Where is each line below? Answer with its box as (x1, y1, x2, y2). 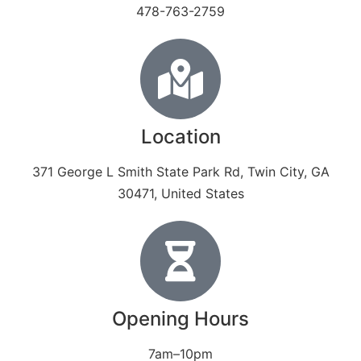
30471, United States (117, 185, 244, 201)
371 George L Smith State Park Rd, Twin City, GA (31, 163, 330, 180)
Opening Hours (112, 306, 249, 330)
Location (140, 124, 221, 148)
